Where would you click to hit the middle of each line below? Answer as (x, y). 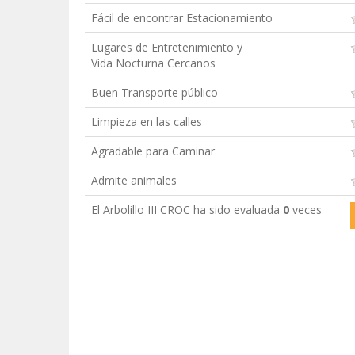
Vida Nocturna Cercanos (153, 63)
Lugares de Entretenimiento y (167, 47)
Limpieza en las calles (147, 121)
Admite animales (134, 180)
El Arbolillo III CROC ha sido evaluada (187, 209)
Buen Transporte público (155, 92)
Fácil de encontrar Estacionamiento (182, 17)
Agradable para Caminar (153, 151)
